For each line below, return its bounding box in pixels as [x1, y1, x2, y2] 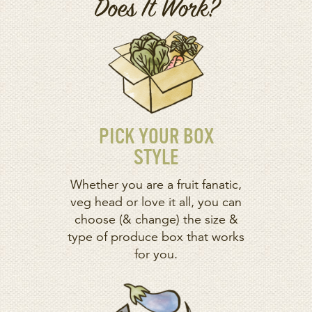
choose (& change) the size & [74, 212, 238, 228]
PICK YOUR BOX [98, 127, 214, 149]
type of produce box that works [68, 229, 244, 245]
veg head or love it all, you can [70, 194, 242, 210]
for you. [134, 247, 178, 263]
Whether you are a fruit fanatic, [70, 177, 242, 193]
